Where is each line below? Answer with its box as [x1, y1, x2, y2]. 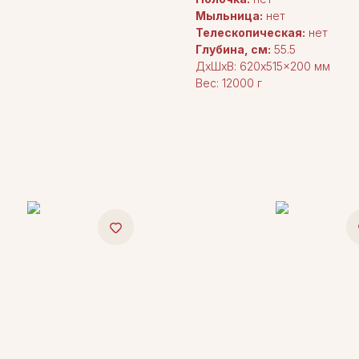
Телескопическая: [196, 26, 305, 40]
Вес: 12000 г [196, 76, 262, 91]
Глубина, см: [196, 42, 271, 57]
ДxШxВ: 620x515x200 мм [196, 59, 330, 74]
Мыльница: [196, 9, 263, 23]
